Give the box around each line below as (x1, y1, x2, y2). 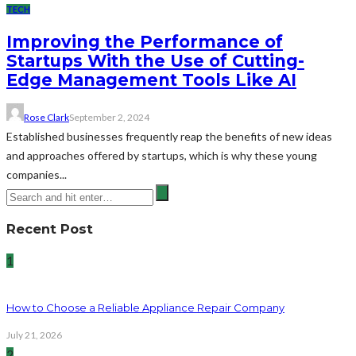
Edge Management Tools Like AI (6, 70, 296, 91)
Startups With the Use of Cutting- (6, 51, 304, 72)
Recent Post (6, 220, 93, 237)
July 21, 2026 (6, 328, 62, 341)
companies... (6, 168, 67, 182)
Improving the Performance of (6, 32, 283, 52)
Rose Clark (24, 111, 69, 124)
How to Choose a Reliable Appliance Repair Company (6, 300, 284, 314)
